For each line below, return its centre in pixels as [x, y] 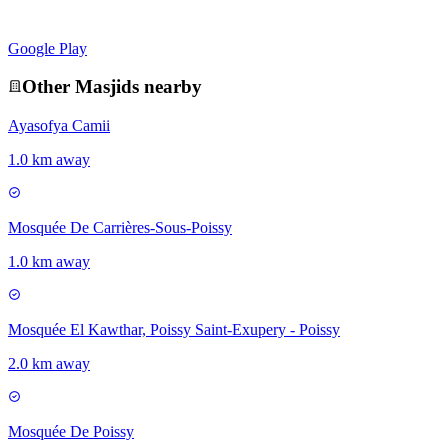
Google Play [47, 48]
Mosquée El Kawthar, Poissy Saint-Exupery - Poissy [174, 330]
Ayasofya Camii [59, 126]
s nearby [167, 87]
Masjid [103, 87]
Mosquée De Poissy [71, 432]
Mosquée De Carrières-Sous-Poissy [120, 228]
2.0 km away [49, 364]
